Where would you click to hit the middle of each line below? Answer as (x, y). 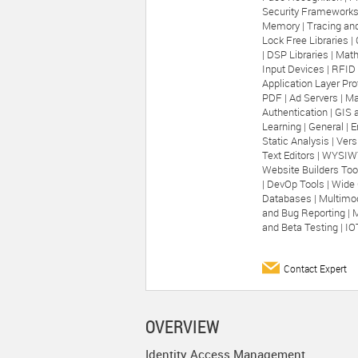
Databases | (290, 198)
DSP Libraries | (301, 54)
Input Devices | (297, 69)
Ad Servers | (317, 97)
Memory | (284, 26)
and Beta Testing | (304, 227)
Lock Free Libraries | (309, 40)
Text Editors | (292, 155)
